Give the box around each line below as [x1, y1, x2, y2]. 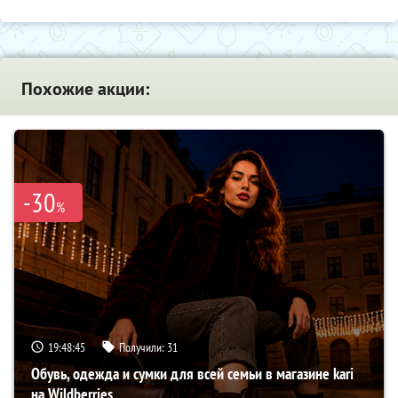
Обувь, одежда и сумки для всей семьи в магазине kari [31, 362, 354, 384]
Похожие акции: [21, 76, 149, 100]
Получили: [119, 338, 167, 355]
